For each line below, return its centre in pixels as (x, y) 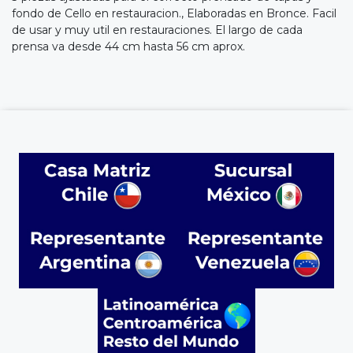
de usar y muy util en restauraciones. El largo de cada (157, 30)
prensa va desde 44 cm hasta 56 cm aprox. (128, 46)
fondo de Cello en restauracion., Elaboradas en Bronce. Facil (174, 13)
